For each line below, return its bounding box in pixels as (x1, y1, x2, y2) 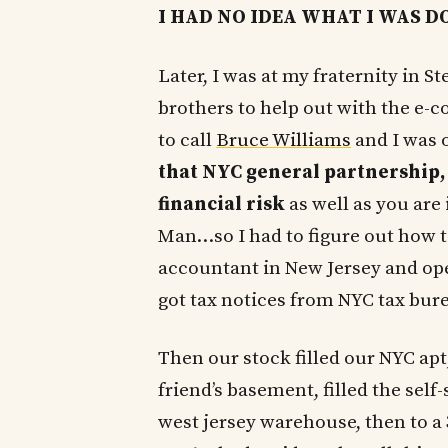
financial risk (158, 192, 285, 216)
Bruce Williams (216, 128, 351, 152)
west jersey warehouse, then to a (158, 411, 446, 435)
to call (158, 128, 216, 152)
